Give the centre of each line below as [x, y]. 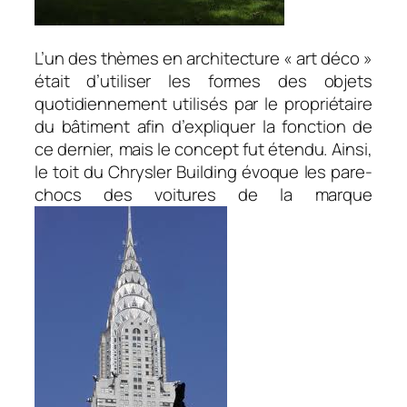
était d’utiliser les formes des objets [203, 81]
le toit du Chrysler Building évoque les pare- [203, 172]
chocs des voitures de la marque [203, 195]
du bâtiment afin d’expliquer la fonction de [203, 127]
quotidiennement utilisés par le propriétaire [203, 104]
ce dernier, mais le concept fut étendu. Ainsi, [203, 149]
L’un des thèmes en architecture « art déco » [203, 59]
